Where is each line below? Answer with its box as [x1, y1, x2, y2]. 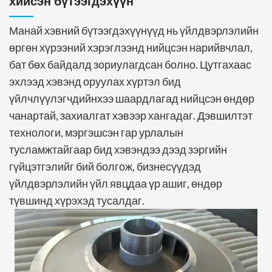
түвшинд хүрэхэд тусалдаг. [9, 194, 144, 208]
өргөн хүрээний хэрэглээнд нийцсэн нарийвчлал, [9, 41, 253, 55]
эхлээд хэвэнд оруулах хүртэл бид [9, 75, 181, 89]
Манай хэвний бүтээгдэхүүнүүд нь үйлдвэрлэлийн [9, 24, 259, 38]
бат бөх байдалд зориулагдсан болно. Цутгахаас [9, 58, 251, 72]
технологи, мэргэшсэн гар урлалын [9, 126, 183, 140]
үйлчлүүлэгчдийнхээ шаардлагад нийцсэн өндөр [9, 92, 254, 106]
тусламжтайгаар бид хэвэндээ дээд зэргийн [9, 143, 227, 157]
